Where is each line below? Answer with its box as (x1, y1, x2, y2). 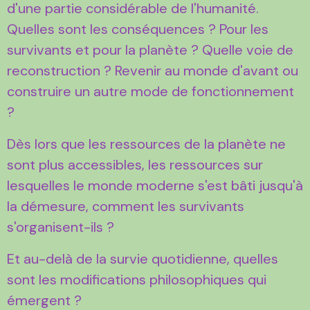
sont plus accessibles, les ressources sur (7, 155, 263, 174)
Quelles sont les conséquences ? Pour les (7, 19, 268, 38)
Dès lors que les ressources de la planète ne (7, 134, 286, 153)
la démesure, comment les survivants (7, 197, 244, 215)
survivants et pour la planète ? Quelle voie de (7, 40, 293, 59)
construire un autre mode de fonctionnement (7, 82, 294, 100)
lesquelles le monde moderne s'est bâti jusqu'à (7, 176, 303, 194)
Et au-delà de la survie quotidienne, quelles (7, 249, 278, 268)
